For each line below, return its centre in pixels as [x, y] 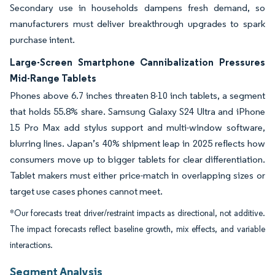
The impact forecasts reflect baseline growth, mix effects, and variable [137, 229]
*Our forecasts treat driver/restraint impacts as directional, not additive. [137, 213]
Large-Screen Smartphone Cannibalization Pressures [137, 62]
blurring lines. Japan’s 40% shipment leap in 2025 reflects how [137, 143]
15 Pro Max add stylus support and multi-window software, [137, 127]
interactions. [31, 245]
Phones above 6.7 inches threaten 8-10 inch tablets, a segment [137, 95]
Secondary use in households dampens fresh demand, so [137, 8]
